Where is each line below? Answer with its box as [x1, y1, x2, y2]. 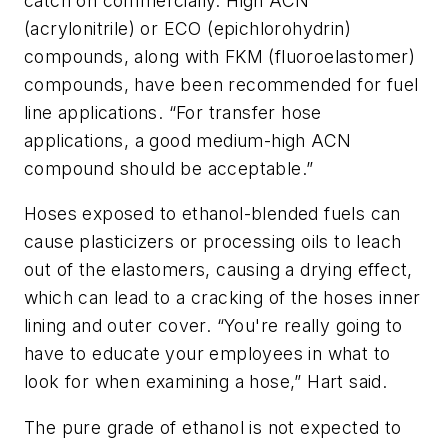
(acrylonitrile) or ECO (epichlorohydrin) [24, 17, 351, 39]
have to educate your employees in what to [24, 343, 391, 365]
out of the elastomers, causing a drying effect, [24, 259, 413, 281]
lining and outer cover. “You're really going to [24, 315, 403, 337]
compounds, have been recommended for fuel [24, 73, 419, 95]
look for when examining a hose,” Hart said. [24, 371, 388, 393]
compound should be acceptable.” [24, 157, 314, 179]
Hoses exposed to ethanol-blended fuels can [24, 203, 401, 225]
